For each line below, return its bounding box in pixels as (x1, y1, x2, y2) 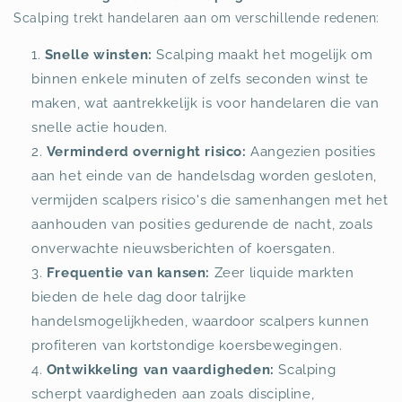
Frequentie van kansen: (46, 264, 211, 281)
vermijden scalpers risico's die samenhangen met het (31, 191, 389, 208)
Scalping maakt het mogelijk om (152, 46, 373, 63)
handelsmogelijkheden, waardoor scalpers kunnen (31, 312, 370, 329)
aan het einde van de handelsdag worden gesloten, (31, 167, 377, 184)
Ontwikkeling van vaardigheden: (46, 361, 275, 378)
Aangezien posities (246, 143, 377, 160)
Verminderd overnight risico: (46, 143, 247, 160)
